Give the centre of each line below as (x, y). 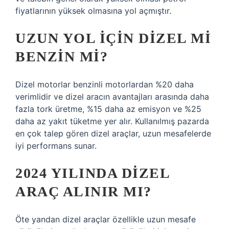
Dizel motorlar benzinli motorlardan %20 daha (105, 84)
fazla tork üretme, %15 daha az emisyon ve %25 (108, 109)
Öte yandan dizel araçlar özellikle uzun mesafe (106, 219)
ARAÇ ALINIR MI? (84, 191)
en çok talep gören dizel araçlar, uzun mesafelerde (113, 133)
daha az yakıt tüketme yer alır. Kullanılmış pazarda (112, 121)
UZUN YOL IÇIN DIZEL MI (113, 38)
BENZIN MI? (62, 56)
